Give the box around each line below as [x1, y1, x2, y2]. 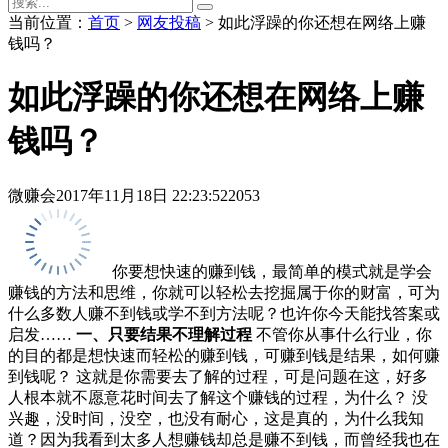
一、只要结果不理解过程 [76, 325, 252, 343]
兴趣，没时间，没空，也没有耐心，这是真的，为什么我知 [8, 409, 424, 427]
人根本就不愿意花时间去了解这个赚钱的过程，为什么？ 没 [8, 388, 428, 406]
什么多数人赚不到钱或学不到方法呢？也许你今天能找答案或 [8, 304, 440, 322]
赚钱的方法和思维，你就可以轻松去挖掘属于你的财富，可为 [8, 283, 440, 301]
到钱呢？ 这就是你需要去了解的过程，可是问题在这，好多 [8, 367, 428, 385]
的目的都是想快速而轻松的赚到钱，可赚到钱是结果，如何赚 [8, 346, 440, 364]
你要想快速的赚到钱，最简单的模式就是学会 [108, 262, 432, 280]
